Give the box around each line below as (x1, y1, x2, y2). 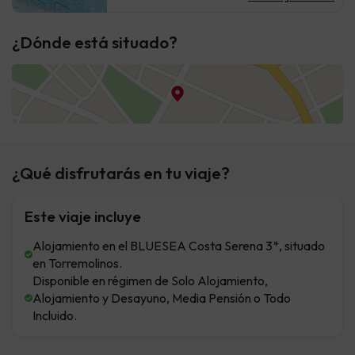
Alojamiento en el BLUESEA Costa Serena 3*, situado (32, 238, 325, 254)
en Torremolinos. (32, 255, 122, 272)
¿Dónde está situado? (12, 32, 177, 53)
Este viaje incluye (25, 207, 141, 227)
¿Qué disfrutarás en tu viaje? (12, 162, 230, 184)
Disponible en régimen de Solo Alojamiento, (32, 273, 268, 289)
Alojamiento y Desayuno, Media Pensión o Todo (32, 290, 291, 307)
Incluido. (32, 307, 77, 324)
